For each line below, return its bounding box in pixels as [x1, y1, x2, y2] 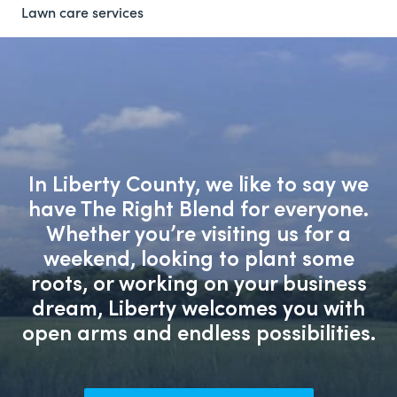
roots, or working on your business [30, 268, 367, 296]
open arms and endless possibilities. [21, 317, 376, 346]
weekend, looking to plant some [43, 243, 354, 271]
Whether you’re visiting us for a [46, 218, 351, 246]
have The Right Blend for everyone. [28, 193, 369, 222]
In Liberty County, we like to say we [28, 168, 369, 197]
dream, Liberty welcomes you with [32, 292, 365, 321]
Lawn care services [20, 3, 144, 21]
